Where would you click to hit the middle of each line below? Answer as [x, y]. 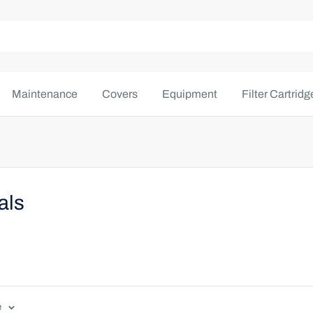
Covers [120, 94]
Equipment [190, 94]
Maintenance [45, 94]
